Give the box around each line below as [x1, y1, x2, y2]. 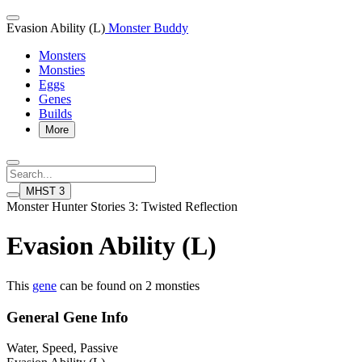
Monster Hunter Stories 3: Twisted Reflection [6, 200, 238, 213]
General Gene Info [6, 308, 128, 326]
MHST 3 [26, 185, 65, 197]
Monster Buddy [105, 21, 188, 35]
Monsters [39, 48, 86, 62]
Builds [39, 107, 72, 120]
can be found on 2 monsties [57, 278, 200, 293]
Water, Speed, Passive [6, 341, 118, 356]
